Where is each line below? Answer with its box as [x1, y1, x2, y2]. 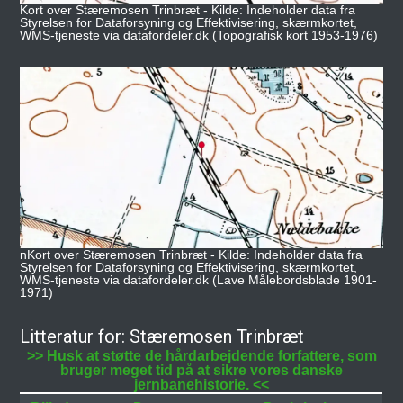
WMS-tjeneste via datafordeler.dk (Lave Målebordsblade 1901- [20, 272, 378, 287]
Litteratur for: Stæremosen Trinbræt [20, 325, 305, 347]
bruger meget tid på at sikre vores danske [60, 362, 343, 378]
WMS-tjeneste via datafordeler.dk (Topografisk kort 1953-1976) [20, 28, 379, 43]
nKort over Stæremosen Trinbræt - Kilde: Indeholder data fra [20, 246, 363, 262]
